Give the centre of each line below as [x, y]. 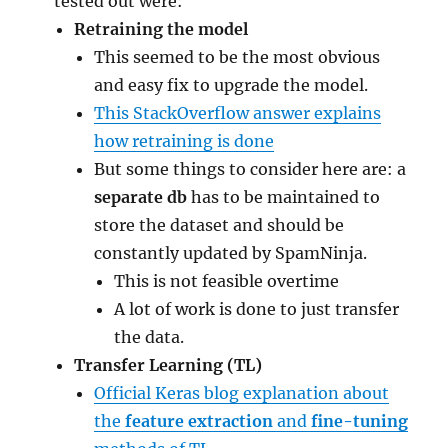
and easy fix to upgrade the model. [231, 84]
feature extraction [199, 420]
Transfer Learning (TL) [168, 364]
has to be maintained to [284, 196]
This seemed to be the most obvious [237, 56]
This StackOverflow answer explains [238, 112]
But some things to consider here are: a [250, 168]
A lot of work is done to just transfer [257, 308]
